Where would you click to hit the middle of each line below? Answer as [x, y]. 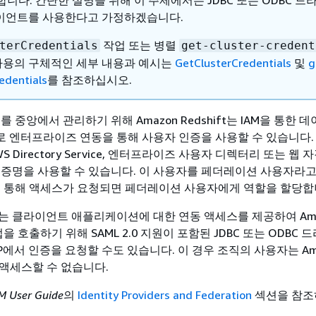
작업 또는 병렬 [140, 45]
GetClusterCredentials [233, 63]
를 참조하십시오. [90, 80]
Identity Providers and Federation [165, 295]
